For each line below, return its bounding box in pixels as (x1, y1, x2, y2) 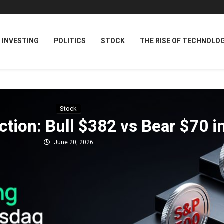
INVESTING (1, 35, 39, 46)
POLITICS (53, 35, 86, 46)
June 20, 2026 (53, 137, 93, 147)
